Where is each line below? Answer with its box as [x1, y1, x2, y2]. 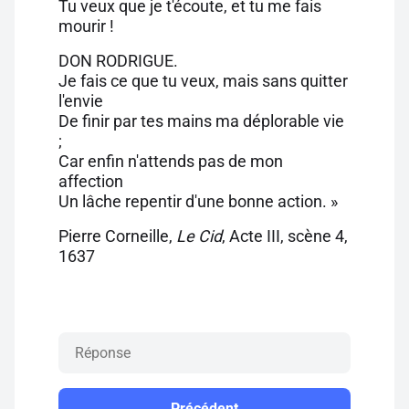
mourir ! [58, 16, 114, 36]
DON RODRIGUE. [58, 51, 178, 70]
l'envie [58, 91, 103, 110]
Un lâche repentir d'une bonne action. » [58, 192, 338, 211]
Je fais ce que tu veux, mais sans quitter [58, 71, 348, 90]
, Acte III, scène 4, [222, 226, 348, 246]
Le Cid [176, 226, 222, 246]
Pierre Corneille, [58, 226, 176, 246]
